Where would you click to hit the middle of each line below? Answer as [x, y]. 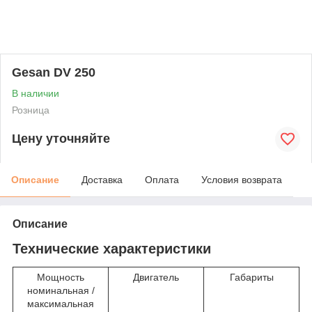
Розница [31, 110]
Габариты [251, 278]
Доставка [102, 179]
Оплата [162, 179]
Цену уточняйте [61, 139]
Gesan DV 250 [54, 72]
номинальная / [61, 291]
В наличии [36, 93]
